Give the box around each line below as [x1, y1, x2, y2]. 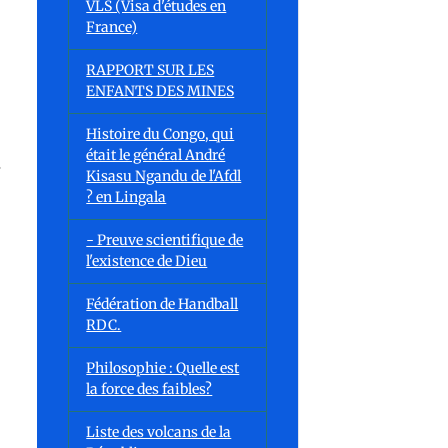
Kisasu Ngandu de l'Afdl [86, 167, 242, 186]
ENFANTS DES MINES [86, 82, 235, 101]
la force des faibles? [86, 380, 213, 399]
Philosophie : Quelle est [86, 359, 240, 378]
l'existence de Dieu [86, 252, 208, 271]
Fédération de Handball [86, 295, 239, 314]
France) [86, 18, 138, 37]
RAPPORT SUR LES [86, 61, 215, 80]
